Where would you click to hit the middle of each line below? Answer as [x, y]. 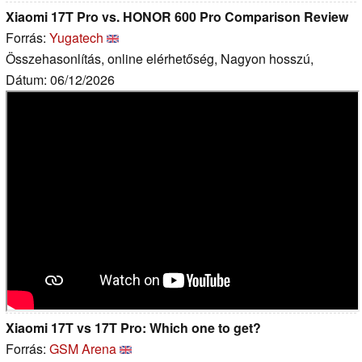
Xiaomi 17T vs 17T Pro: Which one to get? [133, 327]
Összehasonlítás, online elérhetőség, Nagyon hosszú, [160, 59]
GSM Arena [83, 348]
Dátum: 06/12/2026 [60, 80]
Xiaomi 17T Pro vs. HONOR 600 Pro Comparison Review [177, 17]
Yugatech [76, 38]
